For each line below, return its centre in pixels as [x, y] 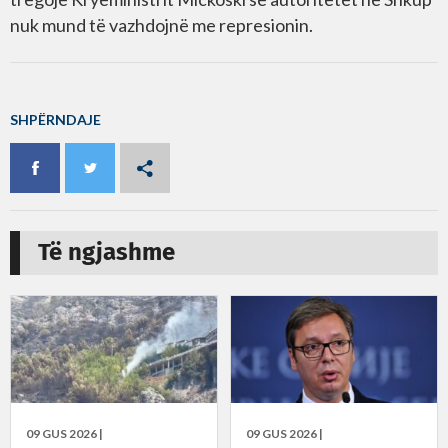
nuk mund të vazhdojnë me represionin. [161, 24]
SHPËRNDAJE [55, 119]
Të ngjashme [106, 252]
